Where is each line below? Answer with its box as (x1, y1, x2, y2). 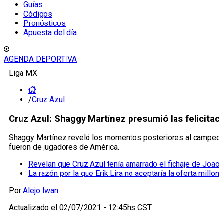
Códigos (23, 9, 52, 19)
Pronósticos (23, 19, 66, 28)
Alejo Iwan (23, 186, 58, 196)
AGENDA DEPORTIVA (4, 54, 77, 64)
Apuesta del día (23, 28, 77, 37)
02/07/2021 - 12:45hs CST (59, 203, 152, 213)
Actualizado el (9, 203, 59, 213)
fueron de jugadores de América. (9, 142, 119, 152)
